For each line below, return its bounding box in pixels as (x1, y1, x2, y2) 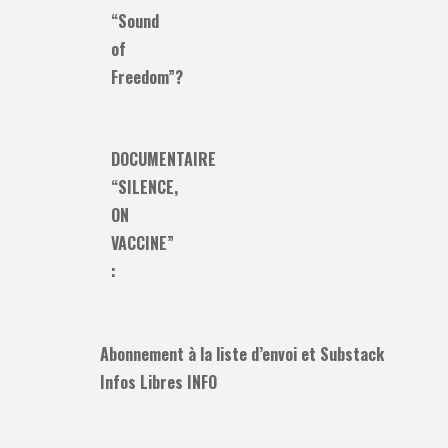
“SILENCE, (111, 175, 179, 200)
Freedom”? (111, 64, 184, 89)
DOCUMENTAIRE (111, 147, 217, 172)
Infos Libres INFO (100, 369, 217, 394)
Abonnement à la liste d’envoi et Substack (100, 341, 384, 366)
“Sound (111, 8, 160, 33)
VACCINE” (111, 231, 175, 256)
